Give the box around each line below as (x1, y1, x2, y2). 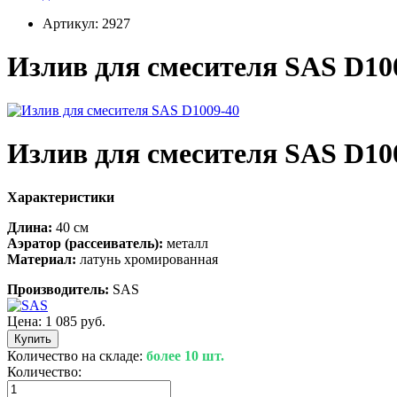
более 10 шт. (146, 347, 224, 363)
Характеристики (7, 189, 114, 205)
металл (163, 235, 208, 251)
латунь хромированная (76, 251, 218, 267)
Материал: (7, 251, 76, 267)
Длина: (7, 219, 52, 235)
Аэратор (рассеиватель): (7, 235, 163, 251)
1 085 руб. (45, 313, 105, 329)
